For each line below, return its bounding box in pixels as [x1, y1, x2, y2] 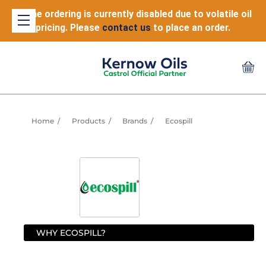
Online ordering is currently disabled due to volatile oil [14, 8, 252, 20]
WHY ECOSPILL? [36, 227, 106, 238]
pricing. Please [36, 22, 102, 33]
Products [71, 116, 105, 125]
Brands [122, 116, 148, 125]
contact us [102, 22, 151, 33]
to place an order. [151, 22, 230, 33]
